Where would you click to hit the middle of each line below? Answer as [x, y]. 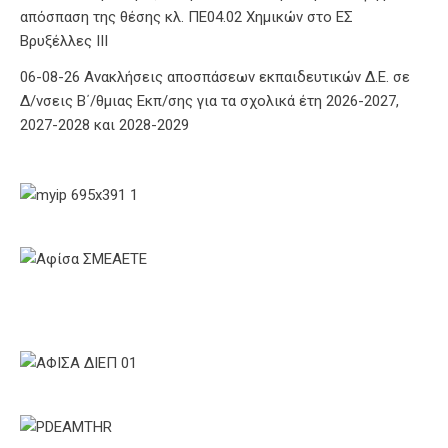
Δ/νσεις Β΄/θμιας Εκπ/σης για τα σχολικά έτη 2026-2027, [209, 100]
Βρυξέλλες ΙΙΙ [64, 40]
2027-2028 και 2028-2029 [104, 124]
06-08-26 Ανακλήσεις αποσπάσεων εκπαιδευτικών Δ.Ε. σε [215, 76]
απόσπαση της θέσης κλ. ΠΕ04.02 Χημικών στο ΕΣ [186, 16]
